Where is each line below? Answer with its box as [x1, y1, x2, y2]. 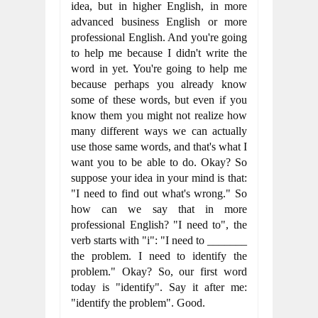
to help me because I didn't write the [71, 47, 247, 59]
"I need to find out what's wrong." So [71, 187, 247, 199]
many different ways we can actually [71, 125, 247, 137]
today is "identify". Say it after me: [71, 281, 247, 293]
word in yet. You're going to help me [71, 62, 247, 75]
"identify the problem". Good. [71, 297, 205, 309]
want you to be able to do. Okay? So [71, 156, 247, 168]
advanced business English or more [71, 16, 247, 28]
